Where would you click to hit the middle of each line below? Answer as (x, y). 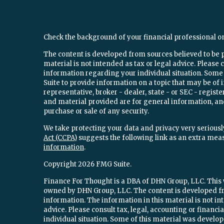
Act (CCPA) (60, 138)
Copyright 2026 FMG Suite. (87, 164)
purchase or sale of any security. (96, 111)
